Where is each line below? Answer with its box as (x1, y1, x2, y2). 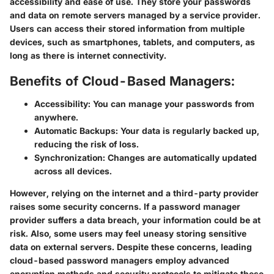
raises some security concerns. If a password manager (10, 201, 240, 212)
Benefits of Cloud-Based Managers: (10, 73, 235, 89)
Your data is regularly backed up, (118, 125, 259, 136)
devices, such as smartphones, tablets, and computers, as (10, 36, 255, 47)
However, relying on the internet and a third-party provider (10, 188, 259, 199)
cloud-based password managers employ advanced (10, 255, 229, 266)
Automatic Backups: (34, 125, 118, 136)
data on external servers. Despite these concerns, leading (10, 242, 252, 253)
